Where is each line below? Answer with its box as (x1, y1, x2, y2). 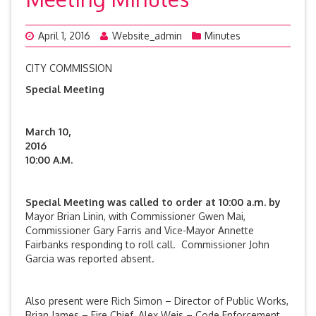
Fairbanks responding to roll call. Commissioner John (25, 238, 269, 250)
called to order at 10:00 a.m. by (129, 196, 281, 208)
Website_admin (112, 30, 182, 42)
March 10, (25, 126, 71, 138)
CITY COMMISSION (25, 62, 112, 74)
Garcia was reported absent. (25, 253, 154, 265)
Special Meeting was (25, 196, 126, 208)
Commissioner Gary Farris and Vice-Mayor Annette (25, 224, 254, 236)
